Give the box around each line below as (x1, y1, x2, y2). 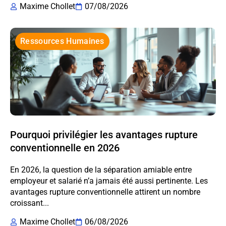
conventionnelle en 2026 (10, 141, 120, 154)
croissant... (10, 198, 49, 208)
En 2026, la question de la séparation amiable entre (10, 164, 192, 175)
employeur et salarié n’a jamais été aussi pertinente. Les (10, 176, 208, 186)
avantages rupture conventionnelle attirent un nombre (10, 187, 200, 197)
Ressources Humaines (20, 36, 104, 46)
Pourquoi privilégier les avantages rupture (10, 128, 198, 141)
